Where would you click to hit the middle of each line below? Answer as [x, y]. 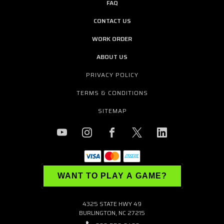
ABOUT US [112, 56]
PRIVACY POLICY [112, 74]
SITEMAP [112, 110]
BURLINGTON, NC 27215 [112, 212]
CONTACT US [112, 20]
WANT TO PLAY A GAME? [112, 175]
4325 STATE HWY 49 [112, 203]
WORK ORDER [112, 38]
